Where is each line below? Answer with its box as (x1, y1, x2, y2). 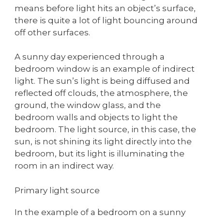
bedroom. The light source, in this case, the (15, 124, 196, 135)
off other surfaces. (15, 27, 90, 37)
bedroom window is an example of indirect (15, 64, 195, 74)
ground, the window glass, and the (15, 100, 161, 110)
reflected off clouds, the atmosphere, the (15, 88, 188, 98)
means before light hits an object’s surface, (15, 3, 196, 13)
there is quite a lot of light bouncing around (15, 15, 198, 25)
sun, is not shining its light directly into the (15, 137, 192, 147)
